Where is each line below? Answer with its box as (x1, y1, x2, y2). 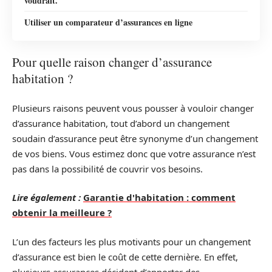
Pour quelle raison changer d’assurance (12, 53, 212, 71)
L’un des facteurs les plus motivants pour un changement (12, 235, 251, 248)
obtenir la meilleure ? (12, 206, 112, 219)
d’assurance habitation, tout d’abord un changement (12, 117, 229, 129)
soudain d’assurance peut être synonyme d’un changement (12, 132, 258, 144)
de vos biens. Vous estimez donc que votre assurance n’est (12, 147, 256, 160)
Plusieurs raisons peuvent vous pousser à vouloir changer (12, 101, 254, 114)
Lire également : (12, 191, 81, 204)
